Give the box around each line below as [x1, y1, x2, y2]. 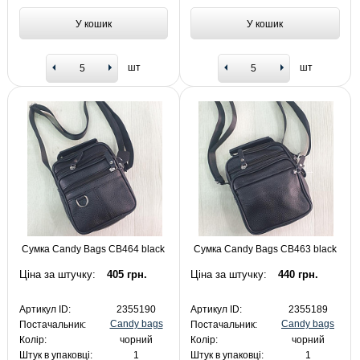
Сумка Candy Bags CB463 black [193, 243, 337, 256]
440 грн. [278, 268, 319, 280]
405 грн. [106, 268, 147, 280]
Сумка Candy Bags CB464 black [22, 243, 166, 256]
